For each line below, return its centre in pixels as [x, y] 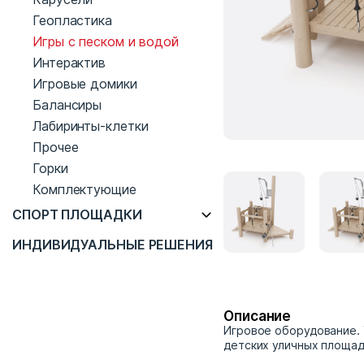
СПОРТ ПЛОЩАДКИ [77, 214]
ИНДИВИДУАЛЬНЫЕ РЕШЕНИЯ [113, 245]
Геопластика [72, 20]
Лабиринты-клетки [91, 126]
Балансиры [67, 105]
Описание [258, 316]
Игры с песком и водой [106, 41]
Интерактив [69, 63]
